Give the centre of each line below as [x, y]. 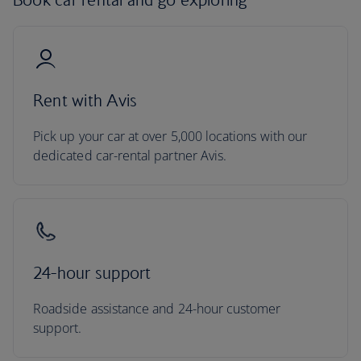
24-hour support [92, 273]
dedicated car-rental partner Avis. [130, 156]
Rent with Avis [85, 100]
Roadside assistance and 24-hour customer [157, 309]
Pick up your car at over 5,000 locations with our [170, 136]
